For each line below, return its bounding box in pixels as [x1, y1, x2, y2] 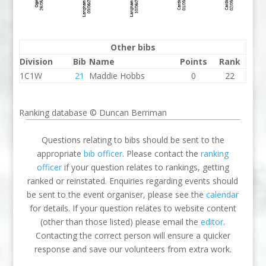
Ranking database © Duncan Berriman [19, 107, 167, 119]
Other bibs [110, 42, 156, 53]
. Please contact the [122, 148, 201, 160]
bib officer [84, 148, 123, 160]
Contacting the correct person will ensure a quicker [35, 230, 230, 242]
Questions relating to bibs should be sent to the [41, 134, 224, 146]
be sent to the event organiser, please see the [27, 189, 207, 201]
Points [179, 56, 207, 68]
